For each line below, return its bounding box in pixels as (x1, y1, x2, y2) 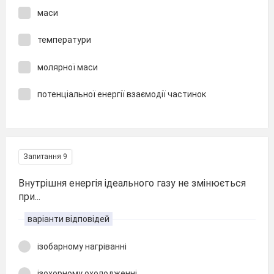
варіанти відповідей (28, 213, 109, 224)
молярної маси (37, 62, 98, 72)
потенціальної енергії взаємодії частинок (37, 89, 206, 99)
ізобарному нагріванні (37, 241, 127, 251)
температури (37, 35, 91, 45)
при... (18, 190, 40, 202)
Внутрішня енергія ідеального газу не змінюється (18, 177, 246, 189)
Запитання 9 (23, 152, 67, 161)
